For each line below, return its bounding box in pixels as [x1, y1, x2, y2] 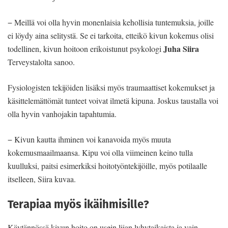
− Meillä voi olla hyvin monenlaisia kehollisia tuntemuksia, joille [8, 16, 214, 27]
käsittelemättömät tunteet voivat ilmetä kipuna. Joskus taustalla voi [8, 95, 218, 106]
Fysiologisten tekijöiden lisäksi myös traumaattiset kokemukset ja [8, 81, 215, 93]
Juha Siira [163, 42, 199, 54]
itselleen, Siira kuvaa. [8, 173, 76, 184]
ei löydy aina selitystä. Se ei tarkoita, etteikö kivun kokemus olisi [8, 30, 214, 41]
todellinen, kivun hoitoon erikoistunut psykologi [8, 43, 163, 54]
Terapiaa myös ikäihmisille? [8, 196, 149, 212]
